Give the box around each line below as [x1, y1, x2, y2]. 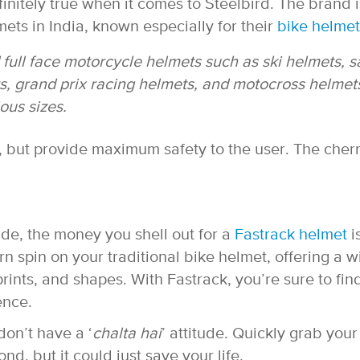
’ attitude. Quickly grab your [162, 325, 358, 342]
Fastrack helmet [235, 226, 347, 243]
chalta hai [92, 325, 162, 342]
